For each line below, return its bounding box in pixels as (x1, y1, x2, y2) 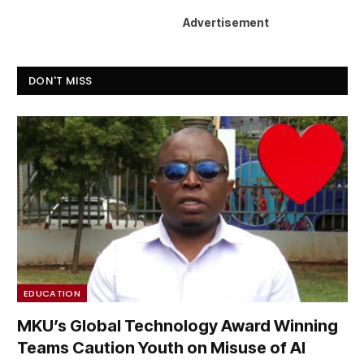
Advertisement (182, 15, 269, 29)
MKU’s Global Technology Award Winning (17, 315, 338, 336)
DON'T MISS (28, 72, 93, 89)
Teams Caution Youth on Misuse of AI (17, 337, 305, 357)
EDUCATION (24, 286, 80, 300)
